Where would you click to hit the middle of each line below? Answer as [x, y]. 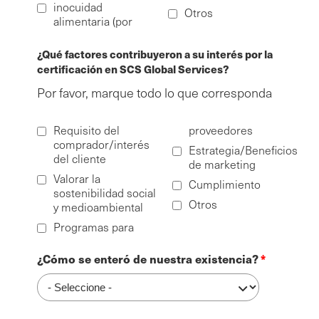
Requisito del [87, 130]
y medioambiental [98, 206]
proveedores [221, 130]
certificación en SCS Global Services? [133, 68]
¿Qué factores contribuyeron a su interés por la [155, 53]
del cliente [80, 158]
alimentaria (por [93, 21]
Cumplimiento [225, 184]
